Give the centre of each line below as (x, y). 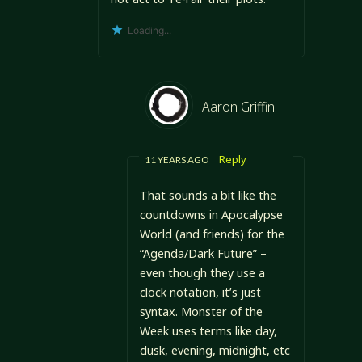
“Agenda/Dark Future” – (203, 253)
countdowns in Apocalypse (211, 214)
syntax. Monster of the (201, 311)
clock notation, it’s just (200, 292)
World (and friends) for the (212, 234)
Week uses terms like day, (208, 330)
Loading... (149, 31)
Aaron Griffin (238, 107)
